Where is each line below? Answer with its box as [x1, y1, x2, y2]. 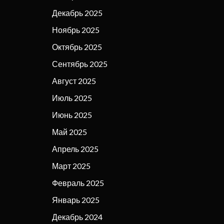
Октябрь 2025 [52, 41, 102, 51]
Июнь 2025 [52, 109, 92, 119]
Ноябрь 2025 [52, 24, 100, 34]
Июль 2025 [52, 92, 92, 102]
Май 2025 [52, 126, 87, 136]
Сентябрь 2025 [52, 58, 108, 68]
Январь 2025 [52, 194, 100, 204]
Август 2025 [52, 75, 96, 85]
